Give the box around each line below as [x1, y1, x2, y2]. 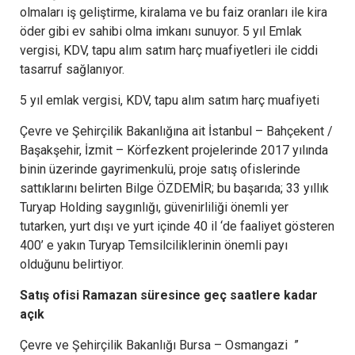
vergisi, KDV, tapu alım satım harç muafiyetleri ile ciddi [20, 42, 318, 58]
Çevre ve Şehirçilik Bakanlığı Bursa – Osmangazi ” [20, 337, 299, 353]
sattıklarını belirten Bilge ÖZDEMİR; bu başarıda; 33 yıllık [20, 180, 329, 196]
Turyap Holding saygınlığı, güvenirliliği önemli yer [20, 199, 288, 215]
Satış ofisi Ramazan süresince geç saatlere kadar [20, 287, 318, 303]
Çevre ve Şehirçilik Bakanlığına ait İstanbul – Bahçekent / [20, 123, 333, 139]
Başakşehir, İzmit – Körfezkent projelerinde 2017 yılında [20, 142, 328, 158]
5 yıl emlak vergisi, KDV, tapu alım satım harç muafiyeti [20, 92, 319, 108]
